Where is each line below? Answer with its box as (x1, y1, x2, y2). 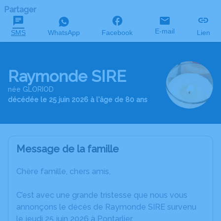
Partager (4, 5, 36, 14)
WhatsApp (47, 29, 80, 37)
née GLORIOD (8, 85, 54, 93)
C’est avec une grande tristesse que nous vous (16, 190, 187, 200)
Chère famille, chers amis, (16, 167, 110, 176)
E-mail (155, 27, 175, 35)
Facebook (102, 29, 133, 37)
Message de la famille (16, 143, 119, 155)
